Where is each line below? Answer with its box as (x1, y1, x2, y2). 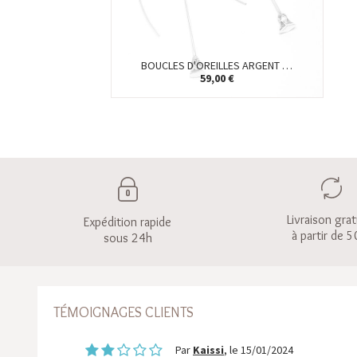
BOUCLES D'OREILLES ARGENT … (141, 58, 293, 73)
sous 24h (103, 230, 152, 246)
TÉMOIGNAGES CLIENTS (53, 304, 194, 322)
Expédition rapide (84, 214, 171, 230)
